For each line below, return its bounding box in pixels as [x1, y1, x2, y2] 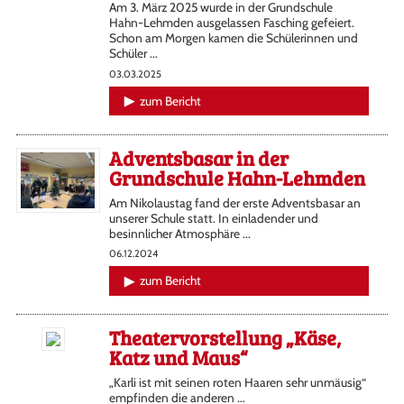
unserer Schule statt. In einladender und [108, 210, 318, 225]
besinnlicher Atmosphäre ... [108, 225, 251, 241]
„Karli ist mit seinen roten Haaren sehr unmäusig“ [108, 374, 366, 390]
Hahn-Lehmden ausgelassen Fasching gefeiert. [108, 15, 354, 31]
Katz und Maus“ [108, 344, 247, 371]
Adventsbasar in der [108, 143, 289, 171]
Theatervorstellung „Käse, [108, 324, 341, 351]
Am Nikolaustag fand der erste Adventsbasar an [108, 195, 361, 210]
